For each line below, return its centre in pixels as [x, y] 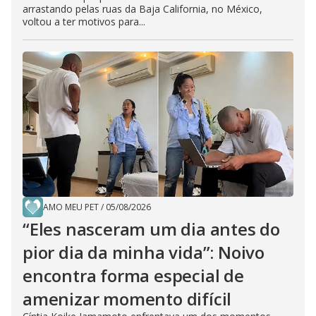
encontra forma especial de [133, 276]
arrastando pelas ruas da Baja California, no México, [142, 9]
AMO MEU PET [71, 207]
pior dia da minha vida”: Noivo [144, 253]
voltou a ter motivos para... [84, 22]
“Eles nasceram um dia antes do [151, 229]
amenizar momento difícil [127, 299]
